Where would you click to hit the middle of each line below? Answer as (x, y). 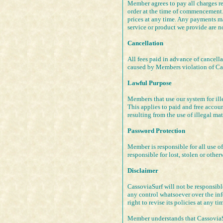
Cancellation (145, 43)
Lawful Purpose (150, 83)
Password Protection (156, 131)
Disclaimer (143, 171)
